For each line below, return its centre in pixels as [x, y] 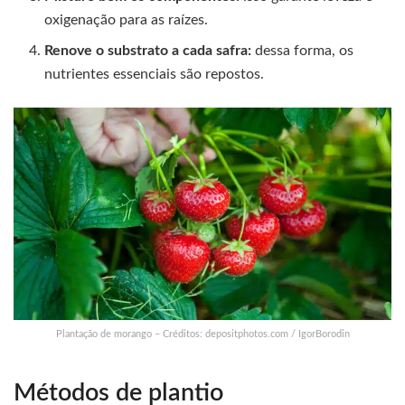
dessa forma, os [303, 51]
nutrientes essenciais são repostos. [155, 75]
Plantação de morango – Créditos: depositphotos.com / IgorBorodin [202, 334]
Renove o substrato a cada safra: [148, 51]
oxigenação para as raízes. [127, 20]
